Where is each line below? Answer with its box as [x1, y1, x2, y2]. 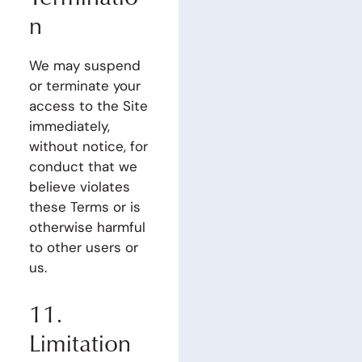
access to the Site [28, 97, 148, 115]
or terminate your [28, 77, 141, 95]
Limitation [28, 325, 131, 359]
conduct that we [28, 158, 137, 175]
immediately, [28, 117, 110, 135]
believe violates [28, 178, 130, 196]
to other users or [28, 238, 138, 256]
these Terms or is [28, 198, 141, 216]
